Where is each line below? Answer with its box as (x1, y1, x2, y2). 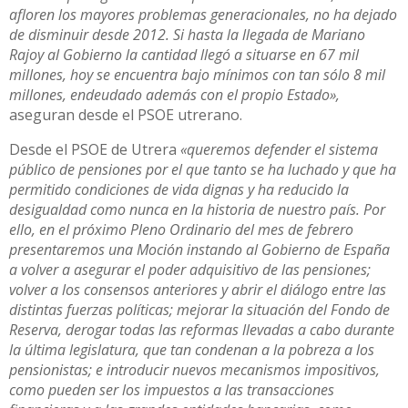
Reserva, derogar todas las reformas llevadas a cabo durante (9, 319, 394, 340)
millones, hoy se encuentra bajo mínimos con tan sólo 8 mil (9, 64, 385, 85)
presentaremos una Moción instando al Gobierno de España (9, 239, 390, 260)
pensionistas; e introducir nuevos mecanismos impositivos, (9, 359, 380, 380)
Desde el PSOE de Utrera (9, 138, 180, 159)
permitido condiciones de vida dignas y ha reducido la (9, 178, 349, 199)
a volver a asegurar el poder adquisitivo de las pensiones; (9, 259, 371, 280)
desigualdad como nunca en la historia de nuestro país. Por (9, 199, 385, 219)
